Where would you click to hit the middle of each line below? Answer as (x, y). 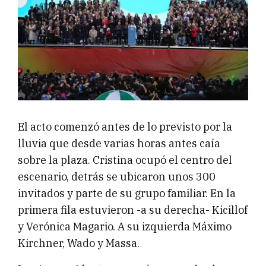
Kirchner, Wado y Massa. (79, 243)
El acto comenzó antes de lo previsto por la (125, 126)
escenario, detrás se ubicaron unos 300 (117, 176)
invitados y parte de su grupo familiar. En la (127, 193)
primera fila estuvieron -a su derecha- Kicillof (133, 210)
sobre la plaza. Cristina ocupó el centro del (125, 160)
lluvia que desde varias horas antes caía (119, 143)
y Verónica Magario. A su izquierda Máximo (125, 226)
